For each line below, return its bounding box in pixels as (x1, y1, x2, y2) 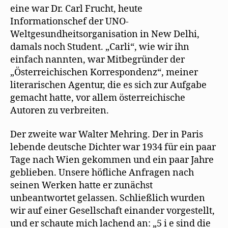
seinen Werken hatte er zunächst (10, 180, 153, 191)
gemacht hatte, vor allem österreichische (10, 92, 185, 104)
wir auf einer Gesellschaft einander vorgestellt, (10, 205, 215, 217)
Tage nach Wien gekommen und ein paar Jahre (10, 154, 214, 166)
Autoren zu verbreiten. (10, 104, 109, 117)
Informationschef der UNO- (10, 15, 129, 27)
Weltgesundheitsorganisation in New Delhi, (10, 28, 199, 40)
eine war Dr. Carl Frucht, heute (10, 3, 142, 15)
